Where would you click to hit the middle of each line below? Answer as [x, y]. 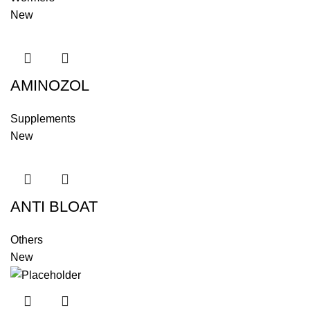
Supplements [43, 118]
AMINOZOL [50, 85]
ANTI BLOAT [54, 206]
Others [27, 239]
